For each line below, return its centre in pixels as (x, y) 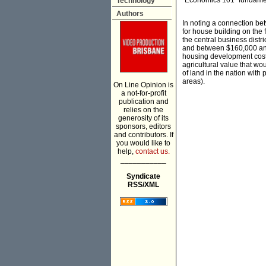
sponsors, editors (143, 126)
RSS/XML (143, 185)
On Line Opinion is (143, 85)
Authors (130, 14)
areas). (194, 82)
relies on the (143, 110)
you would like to (143, 143)
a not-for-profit (143, 93)
